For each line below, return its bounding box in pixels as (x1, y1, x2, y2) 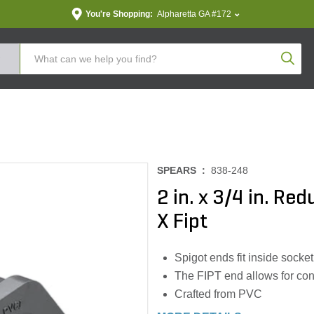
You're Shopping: (85, 9, 153, 19)
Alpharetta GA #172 (156, 9, 231, 19)
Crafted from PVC (175, 288, 262, 300)
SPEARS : (157, 165, 211, 176)
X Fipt (157, 212, 207, 233)
